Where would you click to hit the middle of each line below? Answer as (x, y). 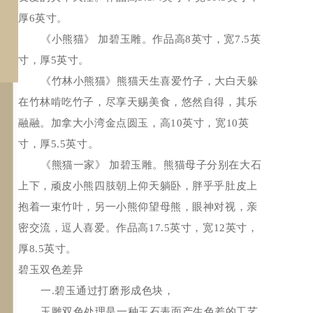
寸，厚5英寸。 (56, 60)
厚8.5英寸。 (49, 249)
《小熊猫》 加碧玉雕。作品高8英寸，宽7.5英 (151, 39)
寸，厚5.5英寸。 (60, 144)
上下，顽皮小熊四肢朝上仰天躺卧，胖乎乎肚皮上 (138, 186)
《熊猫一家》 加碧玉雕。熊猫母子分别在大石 (151, 165)
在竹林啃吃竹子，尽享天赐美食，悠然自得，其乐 (138, 102)
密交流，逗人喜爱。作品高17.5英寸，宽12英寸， (138, 228)
